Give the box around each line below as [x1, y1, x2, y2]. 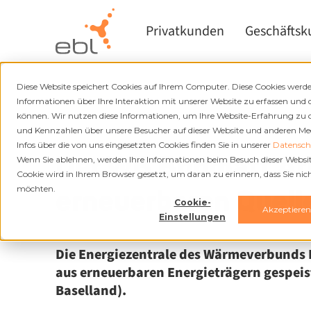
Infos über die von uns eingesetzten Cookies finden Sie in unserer [17, 140, 273, 150]
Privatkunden [146, 22, 224, 41]
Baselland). [56, 281, 126, 301]
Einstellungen [159, 211, 226, 222]
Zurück [77, 99, 104, 111]
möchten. [17, 183, 56, 194]
